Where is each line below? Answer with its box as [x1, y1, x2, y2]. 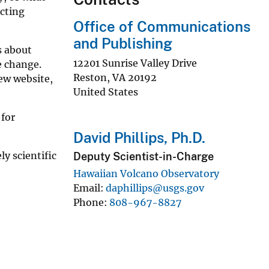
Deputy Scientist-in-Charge [73, 150, 214, 163]
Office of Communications [73, 17, 250, 35]
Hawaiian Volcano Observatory [73, 167, 219, 180]
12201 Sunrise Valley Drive [73, 56, 197, 69]
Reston [73, 71, 107, 83]
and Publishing [73, 34, 172, 52]
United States [73, 85, 138, 98]
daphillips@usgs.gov [106, 181, 204, 194]
